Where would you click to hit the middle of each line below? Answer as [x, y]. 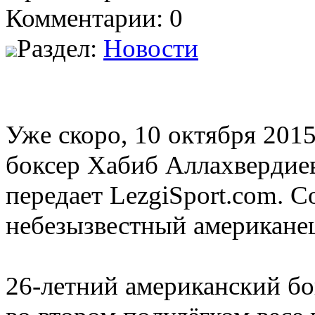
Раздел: [60, 48]
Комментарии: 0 [94, 18]
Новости [151, 48]
